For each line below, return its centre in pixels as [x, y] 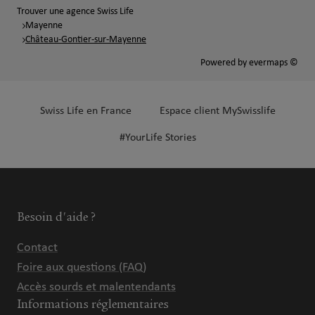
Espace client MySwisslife [217, 111]
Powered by [225, 63]
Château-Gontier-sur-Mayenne [86, 40]
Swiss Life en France [85, 111]
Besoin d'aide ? [56, 217]
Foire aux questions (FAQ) [82, 268]
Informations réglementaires [93, 304]
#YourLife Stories [157, 138]
